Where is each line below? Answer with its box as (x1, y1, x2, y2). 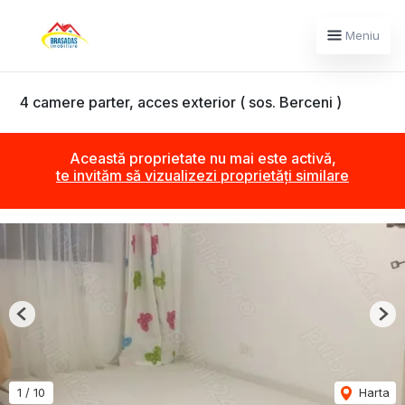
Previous (21, 313, 70, 328)
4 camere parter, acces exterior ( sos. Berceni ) (20, 93, 342, 111)
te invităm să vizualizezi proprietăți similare (56, 166, 349, 185)
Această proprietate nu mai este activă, (69, 149, 336, 168)
